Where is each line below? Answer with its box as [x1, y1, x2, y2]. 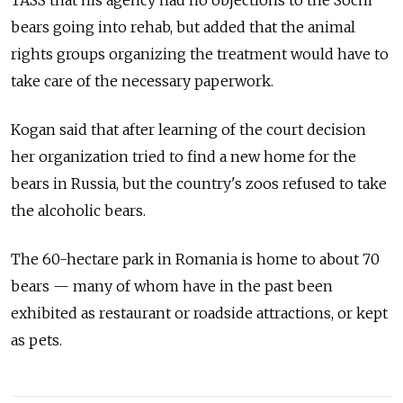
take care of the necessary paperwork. [11, 71, 273, 90]
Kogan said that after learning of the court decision [11, 120, 366, 139]
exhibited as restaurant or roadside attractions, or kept [11, 303, 388, 322]
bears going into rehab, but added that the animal [11, 17, 355, 36]
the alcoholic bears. [11, 201, 146, 219]
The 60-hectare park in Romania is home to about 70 [11, 249, 380, 268]
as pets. [11, 330, 62, 349]
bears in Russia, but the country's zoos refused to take [11, 174, 387, 193]
